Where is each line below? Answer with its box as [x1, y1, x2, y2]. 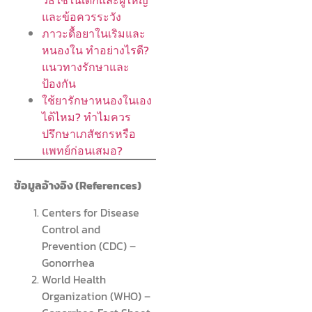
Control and [42, 220, 100, 237]
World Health [42, 270, 106, 288]
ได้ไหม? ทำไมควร [42, 109, 131, 126]
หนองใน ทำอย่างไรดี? [42, 42, 149, 59]
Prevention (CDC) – [42, 237, 136, 254]
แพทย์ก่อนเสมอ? [42, 142, 123, 159]
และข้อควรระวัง [42, 8, 121, 26]
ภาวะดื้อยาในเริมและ [42, 25, 146, 42]
